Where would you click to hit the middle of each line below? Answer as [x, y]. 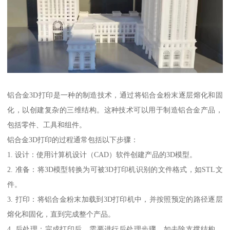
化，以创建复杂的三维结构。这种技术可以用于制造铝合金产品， [115, 110]
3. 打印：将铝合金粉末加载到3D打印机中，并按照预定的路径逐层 [115, 199]
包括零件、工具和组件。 [47, 124]
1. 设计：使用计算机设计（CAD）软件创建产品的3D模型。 [102, 154]
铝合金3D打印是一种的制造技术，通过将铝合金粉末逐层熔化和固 [115, 95]
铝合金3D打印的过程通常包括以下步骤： [73, 139]
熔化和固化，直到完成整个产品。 [61, 214]
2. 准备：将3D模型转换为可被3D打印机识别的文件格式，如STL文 [115, 169]
